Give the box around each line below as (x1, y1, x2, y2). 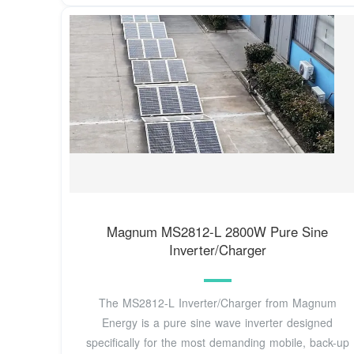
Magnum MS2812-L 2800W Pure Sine (107, 221, 329, 241)
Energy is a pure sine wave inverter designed (102, 314, 333, 331)
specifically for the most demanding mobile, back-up (85, 334, 349, 351)
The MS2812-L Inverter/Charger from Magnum (98, 295, 337, 311)
